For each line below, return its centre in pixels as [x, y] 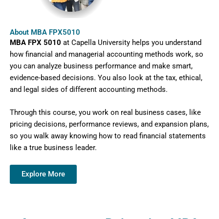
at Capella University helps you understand [131, 42]
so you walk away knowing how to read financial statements [108, 136]
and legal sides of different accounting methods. [89, 89]
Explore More [43, 174]
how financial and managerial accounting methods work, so [107, 54]
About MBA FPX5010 [45, 32]
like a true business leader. [53, 147]
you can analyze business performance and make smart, [101, 66]
